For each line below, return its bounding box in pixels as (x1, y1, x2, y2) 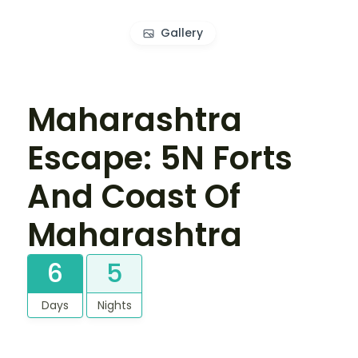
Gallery (160, 25, 203, 42)
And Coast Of (27, 173, 241, 219)
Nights (97, 296, 132, 313)
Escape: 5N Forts (27, 135, 292, 181)
